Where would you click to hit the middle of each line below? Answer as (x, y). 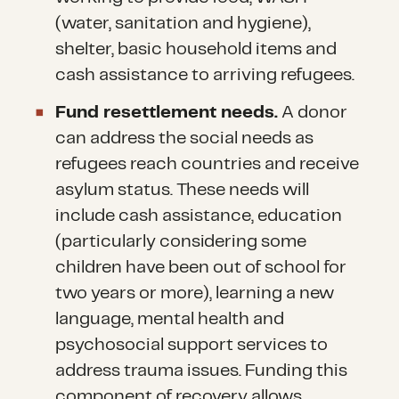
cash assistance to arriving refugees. (205, 76)
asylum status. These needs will (183, 190)
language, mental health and (170, 319)
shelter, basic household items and (196, 50)
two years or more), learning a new (195, 293)
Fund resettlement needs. (167, 112)
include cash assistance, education (199, 216)
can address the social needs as (185, 138)
